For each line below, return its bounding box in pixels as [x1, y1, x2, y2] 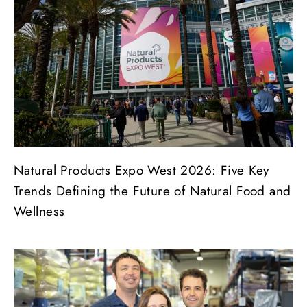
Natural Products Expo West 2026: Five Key [14, 160, 269, 180]
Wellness [14, 201, 65, 221]
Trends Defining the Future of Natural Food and [14, 181, 291, 200]
